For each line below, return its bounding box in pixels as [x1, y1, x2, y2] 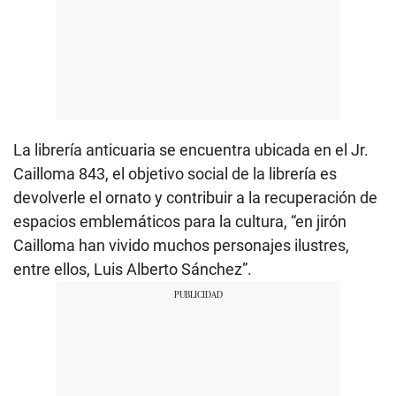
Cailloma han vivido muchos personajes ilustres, [13, 236, 349, 255]
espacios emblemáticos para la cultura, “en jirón [13, 212, 346, 232]
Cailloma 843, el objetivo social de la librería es [13, 164, 337, 184]
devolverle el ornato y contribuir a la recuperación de [13, 188, 377, 208]
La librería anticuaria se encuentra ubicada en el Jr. [13, 141, 369, 160]
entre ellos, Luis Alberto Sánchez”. [13, 260, 252, 279]
